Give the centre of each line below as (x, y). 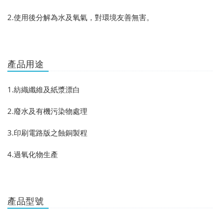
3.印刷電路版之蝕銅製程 (47, 133)
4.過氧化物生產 (33, 154)
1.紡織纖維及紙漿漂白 (44, 90)
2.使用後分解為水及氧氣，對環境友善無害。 (81, 17)
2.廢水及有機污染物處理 (47, 111)
